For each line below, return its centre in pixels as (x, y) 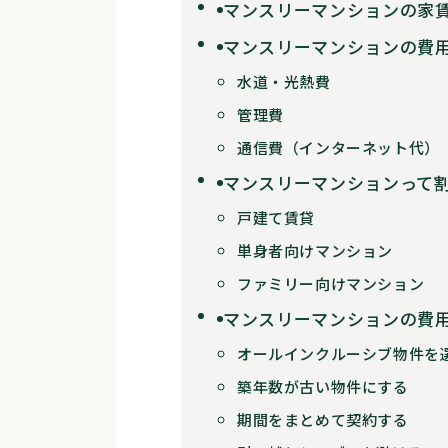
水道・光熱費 (284, 82)
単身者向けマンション (315, 251)
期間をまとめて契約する (323, 420)
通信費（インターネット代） (338, 148)
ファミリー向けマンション (331, 284)
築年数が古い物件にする (323, 387)
